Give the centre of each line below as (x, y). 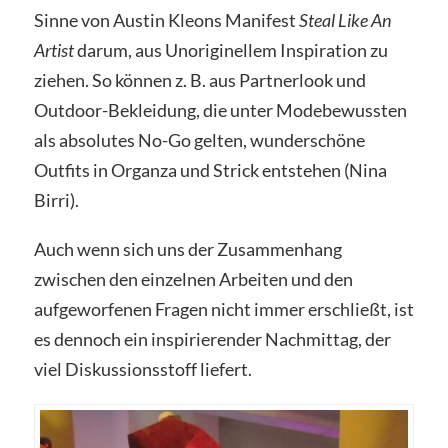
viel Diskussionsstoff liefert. (142, 369)
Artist (55, 49)
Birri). (56, 199)
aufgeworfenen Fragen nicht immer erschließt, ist (223, 309)
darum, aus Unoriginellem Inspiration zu (232, 49)
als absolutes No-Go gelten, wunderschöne (199, 139)
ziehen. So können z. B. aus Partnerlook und (199, 79)
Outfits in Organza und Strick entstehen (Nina (210, 169)
